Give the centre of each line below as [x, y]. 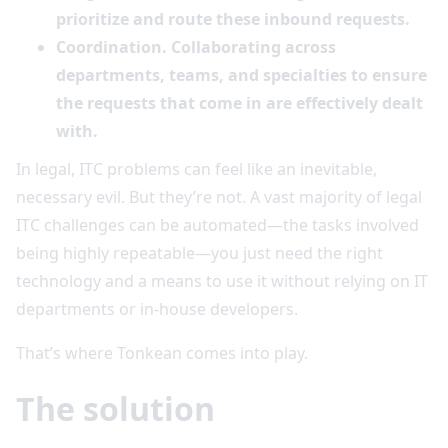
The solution [115, 408]
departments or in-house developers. [161, 308]
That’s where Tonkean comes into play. [164, 352]
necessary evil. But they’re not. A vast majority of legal [219, 196]
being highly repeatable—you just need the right [199, 252]
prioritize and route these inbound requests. [233, 18]
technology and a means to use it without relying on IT [222, 280]
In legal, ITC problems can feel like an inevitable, [196, 168]
